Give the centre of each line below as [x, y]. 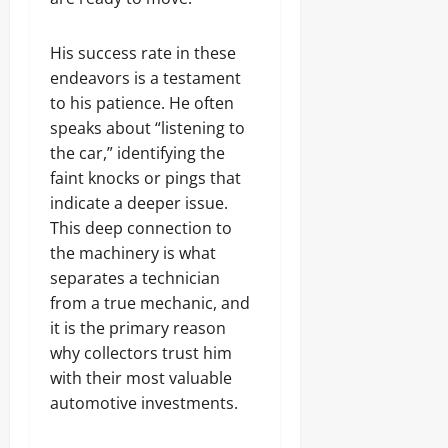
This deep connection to [141, 228]
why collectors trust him [141, 353]
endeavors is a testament [145, 78]
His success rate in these [143, 53]
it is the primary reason [138, 328]
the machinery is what [133, 253]
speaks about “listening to [147, 128]
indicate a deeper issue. [139, 203]
